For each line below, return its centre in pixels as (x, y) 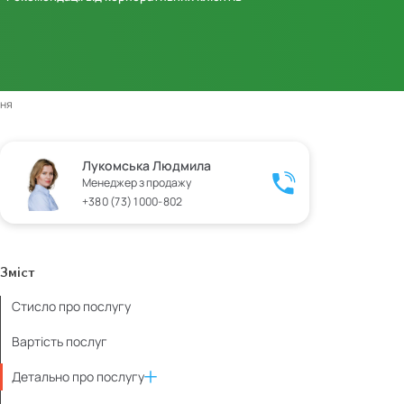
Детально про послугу (78, 376)
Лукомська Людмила (147, 166)
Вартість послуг (60, 341)
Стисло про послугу (71, 307)
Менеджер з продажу (137, 183)
